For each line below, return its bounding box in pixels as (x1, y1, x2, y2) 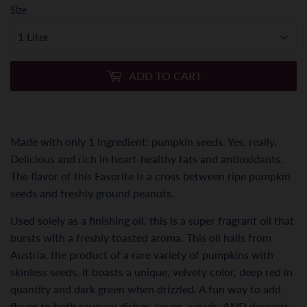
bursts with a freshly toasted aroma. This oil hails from (10, 230, 271, 244)
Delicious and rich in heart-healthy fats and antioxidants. (10, 151, 283, 165)
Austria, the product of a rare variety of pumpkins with (10, 247, 273, 261)
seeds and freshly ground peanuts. (10, 186, 174, 199)
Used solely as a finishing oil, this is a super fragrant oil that (10, 213, 294, 227)
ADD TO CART (129, 69, 201, 82)
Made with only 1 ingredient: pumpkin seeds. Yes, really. (10, 134, 277, 148)
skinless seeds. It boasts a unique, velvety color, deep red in (10, 265, 293, 278)
